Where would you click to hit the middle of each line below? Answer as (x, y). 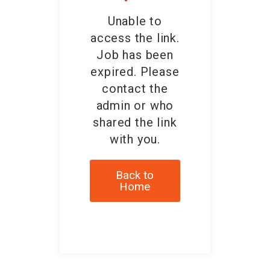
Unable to (135, 21)
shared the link (135, 123)
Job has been (135, 55)
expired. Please (135, 72)
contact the (135, 89)
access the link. (135, 38)
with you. (135, 140)
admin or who (135, 106)
